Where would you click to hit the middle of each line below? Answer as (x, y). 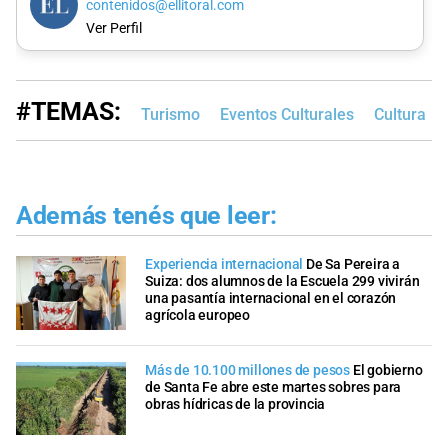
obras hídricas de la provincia (235, 404)
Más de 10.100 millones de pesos (247, 370)
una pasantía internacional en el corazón (271, 299)
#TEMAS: (68, 111)
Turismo (170, 114)
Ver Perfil (113, 29)
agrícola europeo (197, 316)
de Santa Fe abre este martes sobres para (273, 387)
